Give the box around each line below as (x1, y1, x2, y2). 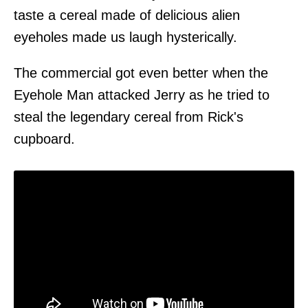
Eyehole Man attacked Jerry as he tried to (14, 87, 269, 102)
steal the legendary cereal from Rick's (14, 109, 243, 124)
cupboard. (14, 131, 75, 146)
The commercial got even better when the (14, 65, 268, 80)
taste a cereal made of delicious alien (14, 7, 240, 23)
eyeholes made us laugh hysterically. (14, 29, 237, 45)
